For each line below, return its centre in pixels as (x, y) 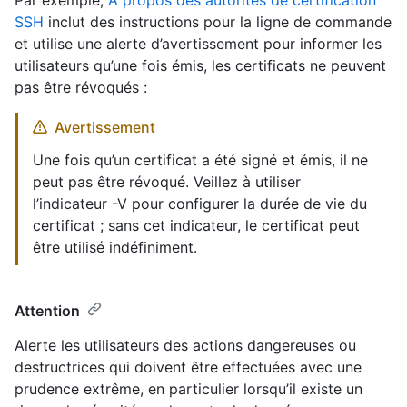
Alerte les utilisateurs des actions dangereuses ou (185, 345)
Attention (47, 310)
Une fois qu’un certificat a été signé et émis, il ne (200, 159)
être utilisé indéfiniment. (115, 247)
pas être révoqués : (81, 87)
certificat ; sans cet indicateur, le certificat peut (196, 225)
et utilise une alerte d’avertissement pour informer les (198, 43)
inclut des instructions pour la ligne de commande (218, 21)
